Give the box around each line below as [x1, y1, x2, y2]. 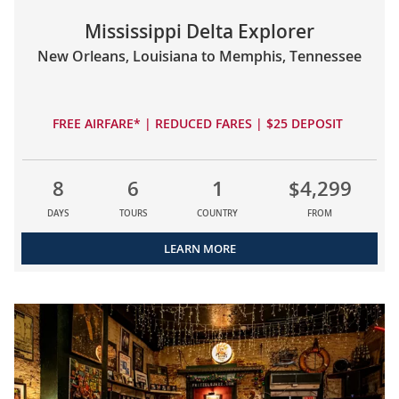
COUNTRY [197, 208, 239, 220]
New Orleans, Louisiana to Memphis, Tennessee [37, 46, 362, 67]
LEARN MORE [163, 240, 236, 257]
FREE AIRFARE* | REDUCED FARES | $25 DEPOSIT [53, 115, 346, 133]
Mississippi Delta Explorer [85, 19, 314, 45]
